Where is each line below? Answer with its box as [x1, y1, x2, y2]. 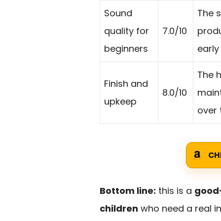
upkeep [104, 95, 137, 108]
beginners [104, 42, 148, 55]
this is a [156, 184, 194, 197]
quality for [104, 25, 149, 37]
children [100, 202, 138, 215]
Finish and [104, 77, 148, 90]
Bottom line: [100, 184, 156, 197]
